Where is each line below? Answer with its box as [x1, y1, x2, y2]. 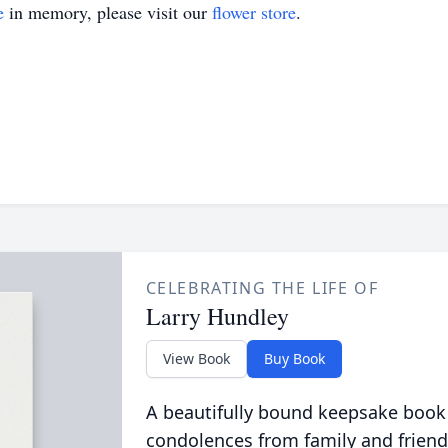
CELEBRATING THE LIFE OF [145, 277, 379, 299]
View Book [162, 349, 230, 368]
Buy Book [263, 349, 325, 368]
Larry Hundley [145, 300, 289, 332]
